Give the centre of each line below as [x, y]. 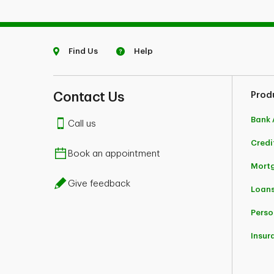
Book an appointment [114, 154]
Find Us [83, 51]
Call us [82, 124]
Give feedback [99, 184]
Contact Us [88, 98]
